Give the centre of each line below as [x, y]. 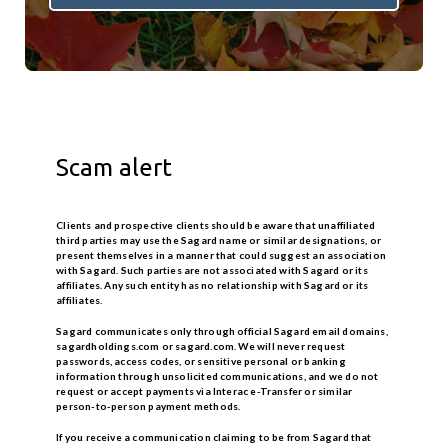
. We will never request [290, 346]
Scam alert [114, 168]
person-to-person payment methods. [148, 406]
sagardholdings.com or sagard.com [145, 346]
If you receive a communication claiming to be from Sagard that [214, 437]
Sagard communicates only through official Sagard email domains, [222, 331]
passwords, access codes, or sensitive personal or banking [201, 361]
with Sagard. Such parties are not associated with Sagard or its [212, 270]
